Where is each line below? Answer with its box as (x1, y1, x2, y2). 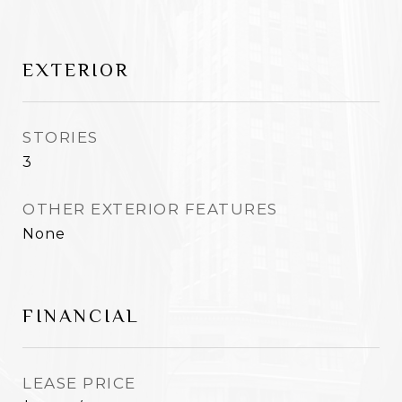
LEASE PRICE (22, 374, 136, 392)
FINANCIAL (22, 305, 140, 327)
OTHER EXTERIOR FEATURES (22, 200, 278, 218)
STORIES (22, 128, 99, 146)
